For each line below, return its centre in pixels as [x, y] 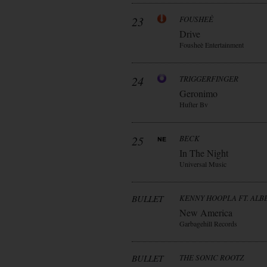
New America [206, 212]
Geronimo [198, 93]
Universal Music [203, 164]
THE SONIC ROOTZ [212, 257]
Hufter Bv [194, 104]
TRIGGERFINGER [209, 79]
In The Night [204, 153]
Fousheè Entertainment [212, 45]
